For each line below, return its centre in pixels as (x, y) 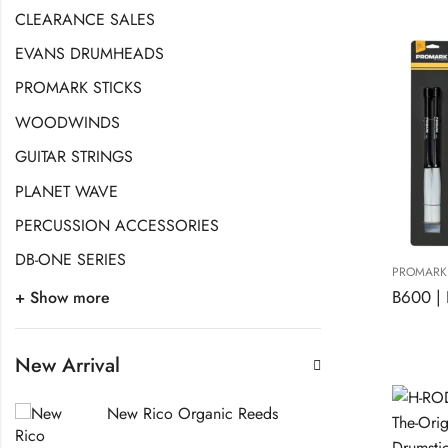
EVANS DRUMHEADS (89, 53)
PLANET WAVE (66, 191)
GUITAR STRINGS (74, 157)
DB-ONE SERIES (70, 260)
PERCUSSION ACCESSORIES (117, 225)
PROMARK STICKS (78, 88)
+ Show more (62, 298)
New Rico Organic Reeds (192, 414)
